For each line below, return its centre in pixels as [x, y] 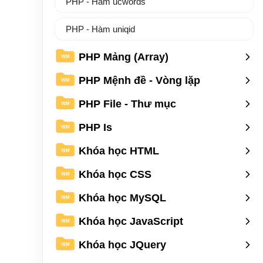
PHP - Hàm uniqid [100, 29]
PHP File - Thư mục [127, 104]
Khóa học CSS [115, 174]
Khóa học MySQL [122, 198]
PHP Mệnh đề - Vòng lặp [139, 80]
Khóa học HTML [119, 151]
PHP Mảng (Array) [124, 57]
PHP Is [95, 127]
